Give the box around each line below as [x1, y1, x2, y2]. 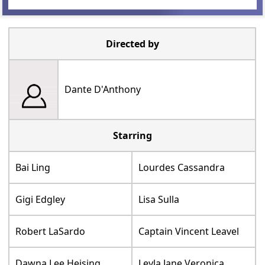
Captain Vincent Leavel [138, 225, 240, 238]
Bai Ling [15, 161, 51, 174]
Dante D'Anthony [64, 83, 141, 96]
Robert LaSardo [15, 225, 86, 238]
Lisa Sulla [138, 193, 180, 206]
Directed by [105, 37, 159, 51]
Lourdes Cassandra [138, 161, 225, 174]
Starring [112, 129, 152, 143]
